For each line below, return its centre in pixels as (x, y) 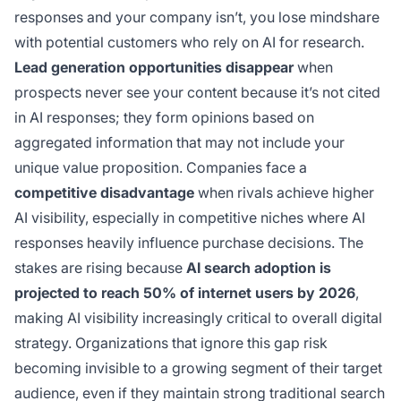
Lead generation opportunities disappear (154, 68)
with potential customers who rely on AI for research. (189, 43)
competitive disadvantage (104, 193)
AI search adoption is (259, 268)
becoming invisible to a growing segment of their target (198, 368)
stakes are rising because (100, 268)
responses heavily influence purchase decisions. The (189, 243)
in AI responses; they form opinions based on (164, 118)
